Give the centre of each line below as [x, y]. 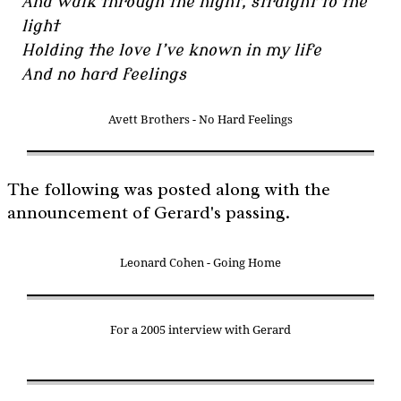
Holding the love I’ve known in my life [171, 50]
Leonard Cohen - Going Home [200, 262]
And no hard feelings [104, 74]
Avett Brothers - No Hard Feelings [200, 119]
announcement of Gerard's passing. [149, 213]
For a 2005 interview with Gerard [200, 330]
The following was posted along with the [169, 190]
